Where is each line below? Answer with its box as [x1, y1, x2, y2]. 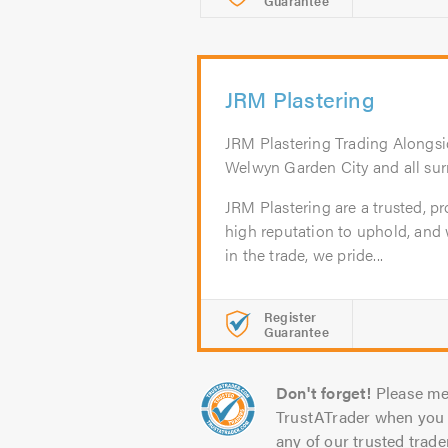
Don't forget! [276, 381, 372, 404]
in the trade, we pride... [225, 243, 383, 266]
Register [264, 307, 317, 326]
